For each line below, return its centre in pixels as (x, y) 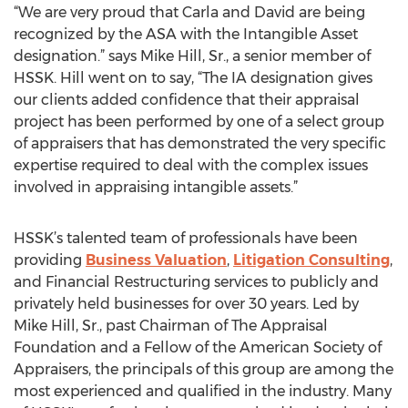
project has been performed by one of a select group (199, 122)
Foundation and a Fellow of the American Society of (198, 347)
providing (50, 260)
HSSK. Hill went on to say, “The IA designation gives (193, 78)
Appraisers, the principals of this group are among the (204, 369)
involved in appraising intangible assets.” (156, 187)
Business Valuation (156, 260)
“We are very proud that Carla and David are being (189, 12)
